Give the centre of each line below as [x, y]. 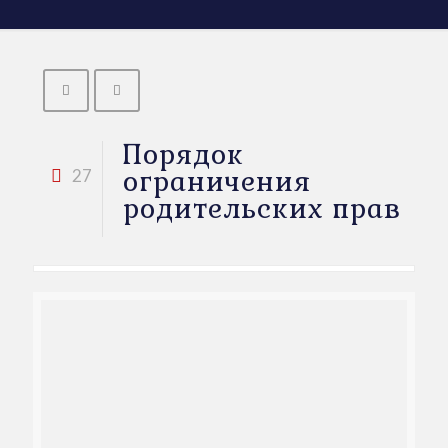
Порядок [183, 154]
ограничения [217, 181]
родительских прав [262, 208]
